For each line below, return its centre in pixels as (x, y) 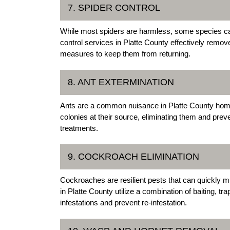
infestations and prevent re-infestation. (123, 203)
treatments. (79, 128)
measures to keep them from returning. (125, 54)
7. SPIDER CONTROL (114, 8)
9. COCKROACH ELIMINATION (133, 157)
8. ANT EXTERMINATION (121, 82)
